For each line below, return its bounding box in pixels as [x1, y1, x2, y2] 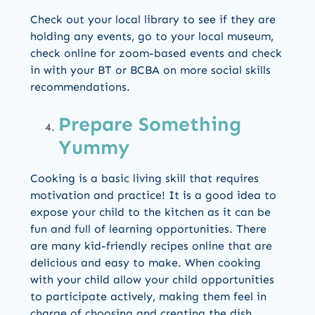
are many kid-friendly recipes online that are [30, 239, 272, 253]
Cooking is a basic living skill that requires [30, 172, 259, 186]
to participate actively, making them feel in [30, 290, 266, 304]
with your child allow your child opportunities [30, 273, 274, 287]
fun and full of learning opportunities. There [30, 222, 266, 236]
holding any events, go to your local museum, [30, 30, 274, 44]
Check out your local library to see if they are [30, 13, 276, 27]
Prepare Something [58, 112, 241, 136]
